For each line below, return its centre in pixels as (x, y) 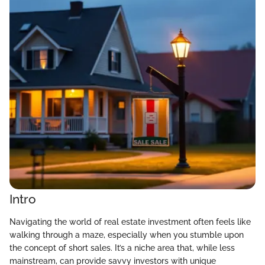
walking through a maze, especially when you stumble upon (127, 235)
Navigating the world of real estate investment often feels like (130, 222)
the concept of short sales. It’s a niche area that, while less (122, 248)
